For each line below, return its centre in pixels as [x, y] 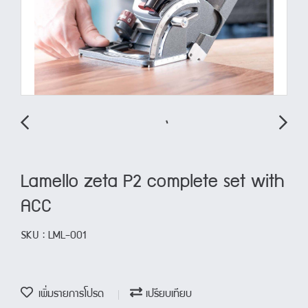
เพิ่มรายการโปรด [68, 295]
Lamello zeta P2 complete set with [153, 183]
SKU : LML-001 [53, 236]
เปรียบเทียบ [167, 295]
